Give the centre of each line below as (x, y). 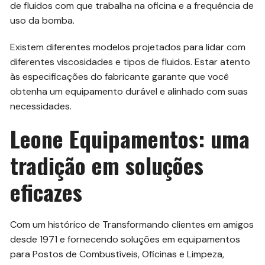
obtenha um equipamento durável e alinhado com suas (129, 91)
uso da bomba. (43, 20)
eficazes (46, 191)
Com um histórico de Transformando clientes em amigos (132, 224)
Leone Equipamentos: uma (130, 138)
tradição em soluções (107, 165)
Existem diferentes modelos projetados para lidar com (128, 47)
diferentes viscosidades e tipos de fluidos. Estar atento (130, 62)
